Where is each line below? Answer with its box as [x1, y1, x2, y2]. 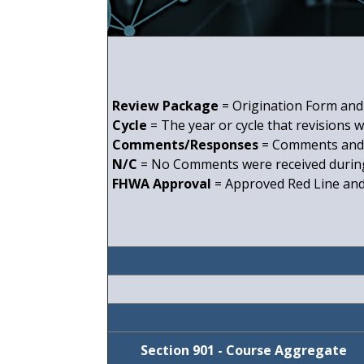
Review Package [112, 97, 219, 115]
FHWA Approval [112, 175, 211, 193]
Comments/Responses [112, 136, 258, 154]
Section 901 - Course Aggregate [141, 341, 347, 360]
